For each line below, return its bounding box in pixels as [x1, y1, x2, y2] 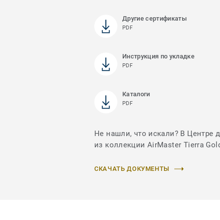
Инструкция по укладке [122, 53, 194, 60]
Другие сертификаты [122, 15, 187, 23]
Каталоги [122, 90, 150, 98]
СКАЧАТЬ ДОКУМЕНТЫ [94, 165, 170, 173]
